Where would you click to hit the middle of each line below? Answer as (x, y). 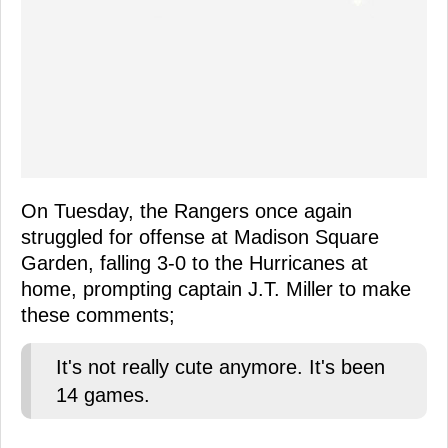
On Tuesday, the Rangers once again (186, 210)
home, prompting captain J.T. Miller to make (216, 288)
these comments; (98, 314)
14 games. (103, 394)
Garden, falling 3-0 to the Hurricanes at (194, 262)
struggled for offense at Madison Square (200, 236)
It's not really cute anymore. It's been (220, 366)
